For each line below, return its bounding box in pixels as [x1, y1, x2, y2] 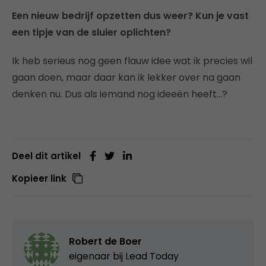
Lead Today [125, 249, 179, 263]
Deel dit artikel [12, 149, 81, 162]
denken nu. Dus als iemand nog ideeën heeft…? [12, 87, 227, 101]
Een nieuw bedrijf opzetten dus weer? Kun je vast [12, 8, 249, 23]
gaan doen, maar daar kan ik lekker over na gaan [12, 70, 240, 84]
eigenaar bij [69, 249, 125, 263]
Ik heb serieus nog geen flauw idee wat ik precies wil [12, 53, 252, 68]
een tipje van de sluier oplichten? [12, 25, 171, 39]
